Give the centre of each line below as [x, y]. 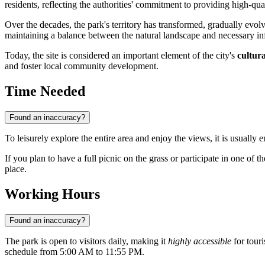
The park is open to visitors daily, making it [86, 241]
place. [16, 169]
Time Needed [45, 91]
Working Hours [52, 194]
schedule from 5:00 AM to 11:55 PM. [75, 252]
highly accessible [200, 241]
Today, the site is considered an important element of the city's [121, 56]
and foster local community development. [82, 66]
